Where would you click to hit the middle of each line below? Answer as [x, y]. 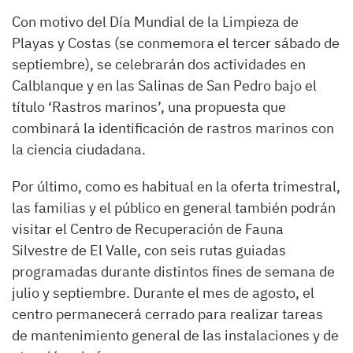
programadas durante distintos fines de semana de [173, 272]
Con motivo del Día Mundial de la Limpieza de [155, 22]
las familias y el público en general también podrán [174, 208]
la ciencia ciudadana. [79, 150]
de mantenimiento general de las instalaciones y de [175, 336]
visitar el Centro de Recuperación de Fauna [148, 229]
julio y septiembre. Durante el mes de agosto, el [163, 293]
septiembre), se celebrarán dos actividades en [159, 65]
